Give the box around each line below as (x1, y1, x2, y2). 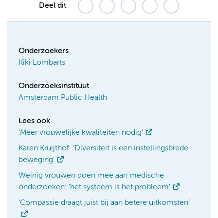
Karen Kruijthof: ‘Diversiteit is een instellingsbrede (18, 144, 188, 152)
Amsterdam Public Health (18, 93, 107, 102)
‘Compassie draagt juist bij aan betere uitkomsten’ (18, 199, 190, 207)
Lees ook (18, 117, 50, 125)
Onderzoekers (18, 47, 69, 55)
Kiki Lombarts (18, 58, 65, 67)
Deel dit (39, 1, 66, 10)
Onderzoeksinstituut (18, 82, 89, 90)
